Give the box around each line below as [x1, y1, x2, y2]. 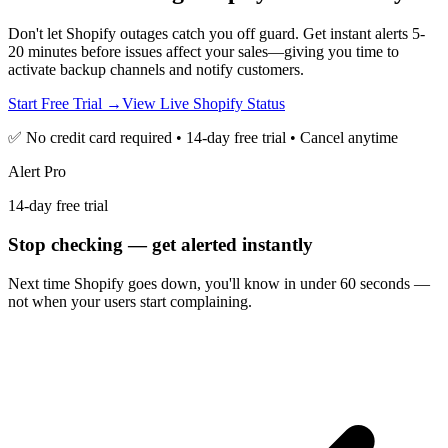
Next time [8, 274, 74, 292]
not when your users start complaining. [8, 292, 252, 310]
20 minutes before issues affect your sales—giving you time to [8, 43, 399, 61]
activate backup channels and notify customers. [8, 61, 304, 79]
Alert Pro [8, 163, 66, 181]
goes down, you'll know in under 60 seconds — [124, 274, 430, 292]
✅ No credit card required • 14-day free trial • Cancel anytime [8, 129, 398, 147]
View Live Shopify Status [122, 95, 285, 113]
